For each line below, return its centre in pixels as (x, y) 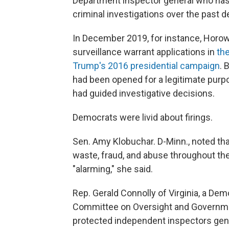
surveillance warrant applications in (145, 52)
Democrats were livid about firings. (143, 117)
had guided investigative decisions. (144, 93)
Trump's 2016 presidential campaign (146, 66)
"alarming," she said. (113, 169)
